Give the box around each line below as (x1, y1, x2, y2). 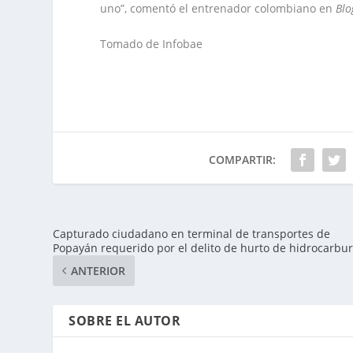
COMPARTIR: (209, 152, 277, 168)
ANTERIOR (71, 263, 126, 279)
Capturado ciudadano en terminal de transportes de (53, 226, 331, 242)
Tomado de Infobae (100, 36, 203, 52)
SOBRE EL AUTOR (69, 312, 181, 330)
